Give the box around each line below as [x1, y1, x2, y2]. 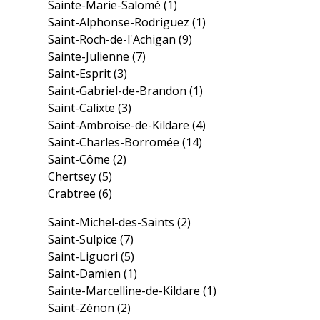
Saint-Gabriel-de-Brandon [48, 83, 190, 99]
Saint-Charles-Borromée [48, 134, 183, 150]
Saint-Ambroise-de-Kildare [48, 117, 193, 133]
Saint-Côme [48, 151, 114, 167]
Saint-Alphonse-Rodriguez [48, 14, 193, 30]
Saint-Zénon [48, 300, 118, 316]
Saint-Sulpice [48, 231, 121, 247]
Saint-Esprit [48, 66, 114, 81]
